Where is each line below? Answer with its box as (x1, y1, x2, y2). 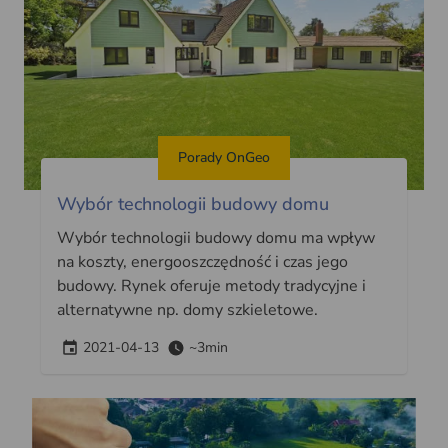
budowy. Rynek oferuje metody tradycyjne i (56, 274, 366, 297)
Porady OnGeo (178, 147, 270, 167)
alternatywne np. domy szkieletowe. (56, 298, 318, 321)
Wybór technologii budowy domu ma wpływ (56, 226, 375, 249)
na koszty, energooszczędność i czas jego (56, 250, 348, 273)
